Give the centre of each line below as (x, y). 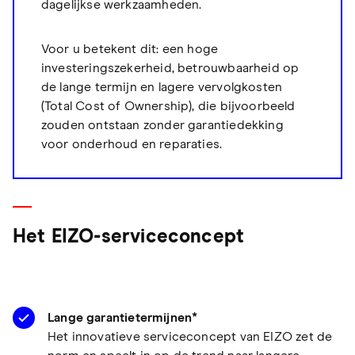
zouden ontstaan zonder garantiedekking (162, 126)
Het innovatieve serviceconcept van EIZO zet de (190, 336)
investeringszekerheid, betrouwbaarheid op (170, 69)
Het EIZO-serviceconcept (129, 237)
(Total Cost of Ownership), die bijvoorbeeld (168, 107)
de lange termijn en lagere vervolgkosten (162, 88)
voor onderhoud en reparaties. (132, 145)
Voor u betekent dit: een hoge (130, 50)
